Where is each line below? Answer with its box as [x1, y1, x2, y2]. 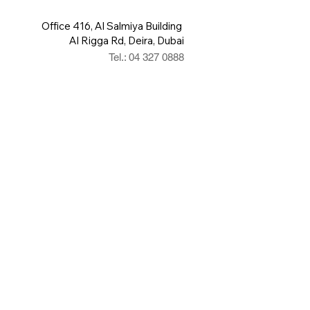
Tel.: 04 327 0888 [109, 51, 184, 63]
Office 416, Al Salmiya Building [42, 19, 184, 33]
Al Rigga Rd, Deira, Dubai [69, 34, 184, 47]
